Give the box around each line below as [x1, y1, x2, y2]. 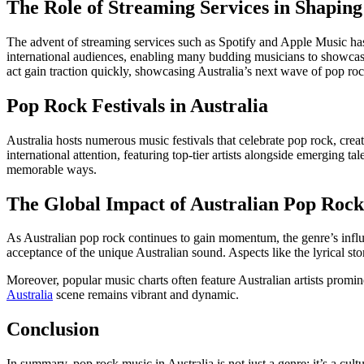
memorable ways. [6, 162, 97, 176]
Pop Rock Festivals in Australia [6, 94, 268, 116]
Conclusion [6, 318, 99, 340]
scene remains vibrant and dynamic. [53, 288, 239, 302]
